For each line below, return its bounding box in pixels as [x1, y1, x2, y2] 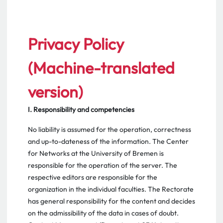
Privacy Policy [28, 34, 124, 54]
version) [28, 82, 83, 102]
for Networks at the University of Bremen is [28, 149, 164, 158]
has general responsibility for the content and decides [28, 197, 195, 206]
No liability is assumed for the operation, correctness [28, 125, 191, 134]
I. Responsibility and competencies [28, 105, 134, 114]
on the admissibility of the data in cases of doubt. [28, 209, 179, 218]
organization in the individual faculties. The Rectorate [28, 185, 194, 194]
